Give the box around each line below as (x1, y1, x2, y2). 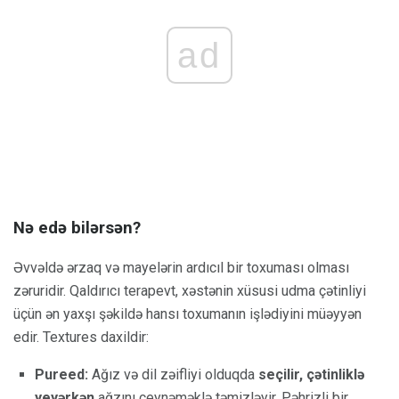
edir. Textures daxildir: (13, 328, 149, 346)
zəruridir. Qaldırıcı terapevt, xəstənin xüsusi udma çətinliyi (13, 281, 366, 299)
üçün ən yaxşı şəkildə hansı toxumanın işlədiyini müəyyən (13, 305, 362, 322)
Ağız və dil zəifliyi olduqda (88, 365, 258, 383)
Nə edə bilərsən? (13, 217, 141, 238)
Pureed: (35, 365, 88, 383)
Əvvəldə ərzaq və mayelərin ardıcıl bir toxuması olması (13, 258, 349, 276)
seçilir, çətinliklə (258, 365, 364, 383)
